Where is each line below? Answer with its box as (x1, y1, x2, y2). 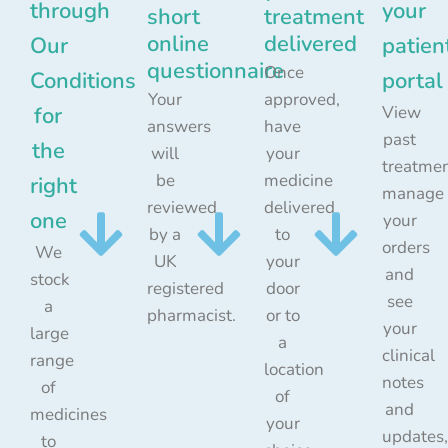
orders (381, 235, 430, 259)
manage (381, 181, 444, 205)
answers (147, 114, 212, 138)
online (147, 28, 210, 59)
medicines (30, 402, 107, 426)
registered (147, 276, 225, 300)
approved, (264, 87, 341, 111)
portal (381, 65, 443, 96)
